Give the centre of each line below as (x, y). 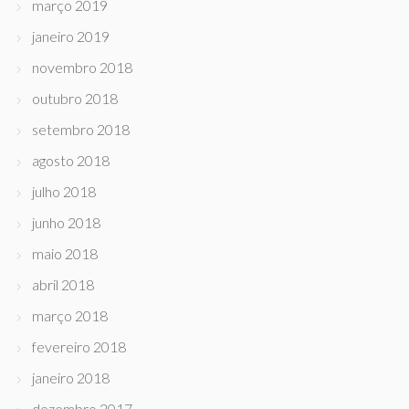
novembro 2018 (82, 67)
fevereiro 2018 (79, 346)
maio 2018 (65, 253)
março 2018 (70, 315)
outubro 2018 (75, 98)
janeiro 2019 (71, 36)
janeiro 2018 (71, 378)
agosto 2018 (71, 160)
